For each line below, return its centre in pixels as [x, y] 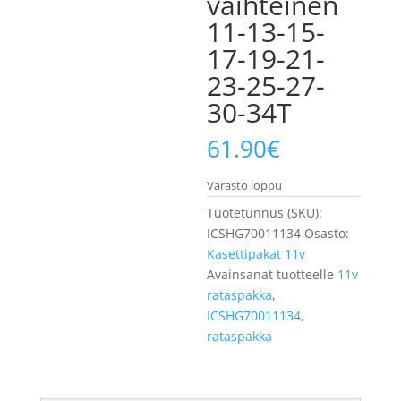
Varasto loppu [245, 185]
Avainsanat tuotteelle [273, 274]
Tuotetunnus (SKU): [265, 212]
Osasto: [327, 233]
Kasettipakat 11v [256, 253]
